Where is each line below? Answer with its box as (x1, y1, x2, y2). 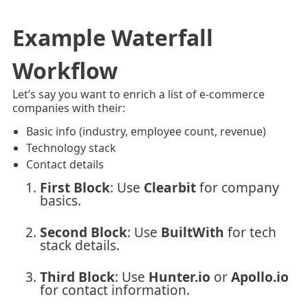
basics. (39, 190, 81, 210)
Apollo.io (230, 267, 289, 286)
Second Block (39, 222, 127, 241)
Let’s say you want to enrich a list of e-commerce (12, 86, 265, 102)
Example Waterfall (12, 22, 213, 52)
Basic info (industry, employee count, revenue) (25, 123, 266, 139)
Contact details (25, 156, 104, 172)
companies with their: (12, 100, 125, 115)
